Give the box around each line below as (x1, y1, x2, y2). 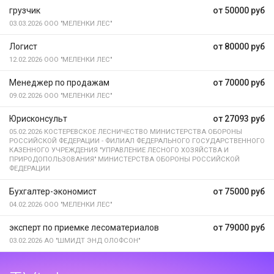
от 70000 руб (213, 78, 265, 87)
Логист (9, 42, 37, 51)
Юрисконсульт (9, 114, 67, 124)
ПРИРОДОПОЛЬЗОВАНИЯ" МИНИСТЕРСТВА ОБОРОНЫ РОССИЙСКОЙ (9, 155, 240, 163)
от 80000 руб (213, 42, 265, 51)
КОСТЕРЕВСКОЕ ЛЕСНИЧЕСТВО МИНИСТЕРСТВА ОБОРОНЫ (42, 128, 242, 136)
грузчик (9, 6, 40, 15)
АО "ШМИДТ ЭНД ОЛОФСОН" (42, 237, 140, 245)
